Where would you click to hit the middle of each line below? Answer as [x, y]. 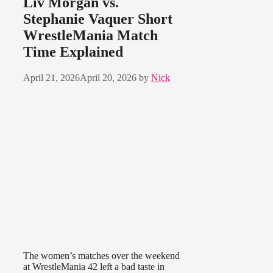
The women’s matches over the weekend [101, 256]
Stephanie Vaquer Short [98, 19]
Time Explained [73, 52]
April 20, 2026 [108, 78]
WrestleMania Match [90, 36]
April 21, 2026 [51, 78]
